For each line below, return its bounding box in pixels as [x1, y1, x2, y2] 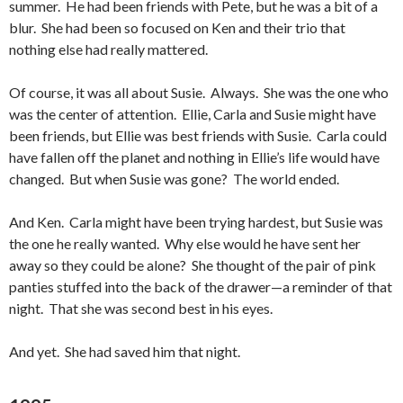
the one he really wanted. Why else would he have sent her [9, 235, 361, 252]
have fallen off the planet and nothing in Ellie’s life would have [9, 148, 380, 166]
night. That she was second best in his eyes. [9, 300, 275, 317]
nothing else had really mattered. [9, 40, 208, 58]
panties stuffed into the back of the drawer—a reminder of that [9, 278, 392, 295]
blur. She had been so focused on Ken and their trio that [9, 19, 345, 36]
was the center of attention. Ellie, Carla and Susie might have [9, 105, 376, 122]
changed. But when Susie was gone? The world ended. [9, 170, 339, 187]
